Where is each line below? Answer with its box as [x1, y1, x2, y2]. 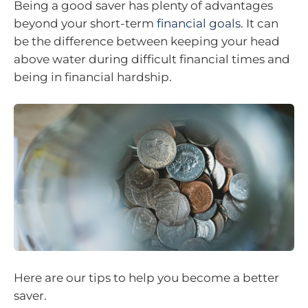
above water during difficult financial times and [14, 52, 290, 67]
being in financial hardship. [14, 70, 172, 85]
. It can [241, 16, 278, 31]
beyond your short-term [14, 16, 157, 31]
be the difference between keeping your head [14, 34, 280, 49]
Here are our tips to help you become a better [14, 270, 279, 285]
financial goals [157, 16, 241, 31]
